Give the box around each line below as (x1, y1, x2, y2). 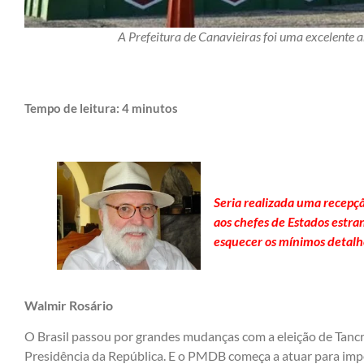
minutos (132, 100, 178, 115)
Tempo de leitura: (24, 100, 122, 115)
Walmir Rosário (24, 297, 113, 313)
